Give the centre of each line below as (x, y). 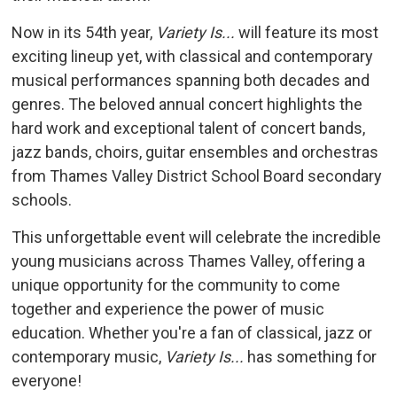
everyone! (47, 381)
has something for (311, 357)
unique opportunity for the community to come (176, 285)
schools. (42, 200)
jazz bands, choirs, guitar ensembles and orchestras (195, 152)
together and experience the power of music (168, 309)
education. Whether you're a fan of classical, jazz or (192, 333)
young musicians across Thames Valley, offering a (189, 261)
